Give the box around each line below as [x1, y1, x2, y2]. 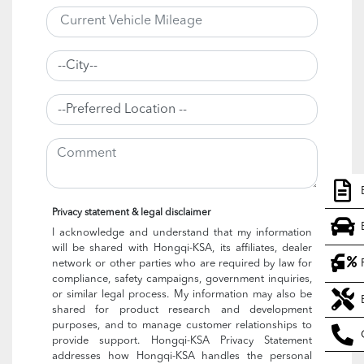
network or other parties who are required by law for [51, 258, 313, 269]
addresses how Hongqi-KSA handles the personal [51, 350, 313, 362]
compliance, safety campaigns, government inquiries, [51, 273, 313, 284]
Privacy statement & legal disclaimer [51, 207, 210, 218]
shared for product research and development [51, 304, 313, 315]
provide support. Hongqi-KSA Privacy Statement [51, 335, 313, 346]
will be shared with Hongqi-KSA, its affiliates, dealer [51, 242, 313, 253]
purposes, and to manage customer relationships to [51, 319, 313, 331]
